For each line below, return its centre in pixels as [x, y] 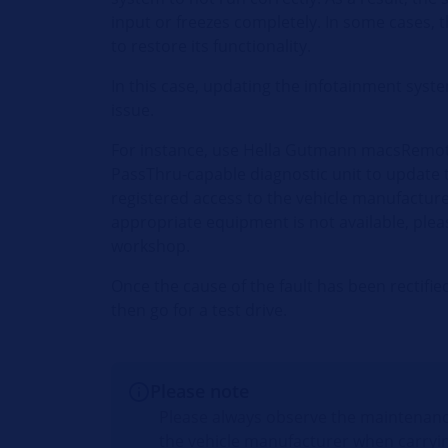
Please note [200, 391]
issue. [133, 110]
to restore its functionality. [211, 46]
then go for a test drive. [199, 310]
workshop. [151, 246]
